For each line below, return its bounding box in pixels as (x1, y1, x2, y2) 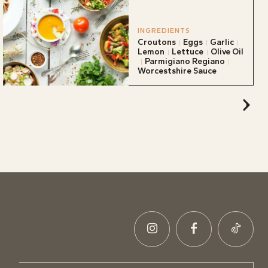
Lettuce (171, 46, 203, 57)
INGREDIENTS (137, 26, 190, 35)
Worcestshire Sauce (137, 65, 217, 76)
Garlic (209, 36, 234, 47)
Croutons (137, 36, 176, 47)
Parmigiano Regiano (144, 56, 225, 66)
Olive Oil (210, 46, 243, 57)
